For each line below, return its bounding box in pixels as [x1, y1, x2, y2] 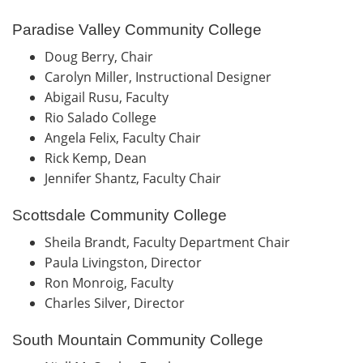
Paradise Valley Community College [12, 20, 262, 38]
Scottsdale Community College [12, 206, 227, 224]
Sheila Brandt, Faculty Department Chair [45, 233, 297, 251]
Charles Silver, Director [45, 293, 191, 312]
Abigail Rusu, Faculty [45, 88, 172, 106]
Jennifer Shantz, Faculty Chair [45, 169, 228, 187]
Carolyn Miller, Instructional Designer [45, 67, 278, 86]
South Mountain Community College [12, 331, 263, 348]
